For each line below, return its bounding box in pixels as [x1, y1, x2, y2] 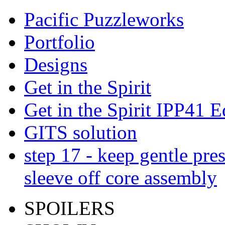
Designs [24, 54, 87, 75]
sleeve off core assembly [24, 167, 217, 188]
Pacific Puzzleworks [24, 9, 184, 30]
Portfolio [24, 31, 95, 53]
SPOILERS [24, 197, 115, 219]
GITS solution [24, 122, 137, 143]
